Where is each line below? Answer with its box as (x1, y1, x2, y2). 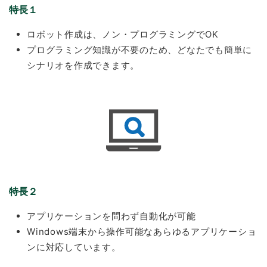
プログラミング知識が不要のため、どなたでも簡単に (27, 44, 252, 56)
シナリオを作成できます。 (27, 60, 139, 72)
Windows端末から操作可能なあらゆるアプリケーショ (27, 226, 257, 238)
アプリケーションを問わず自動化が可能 (27, 210, 196, 222)
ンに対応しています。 (27, 241, 121, 253)
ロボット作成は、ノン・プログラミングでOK (27, 29, 219, 41)
